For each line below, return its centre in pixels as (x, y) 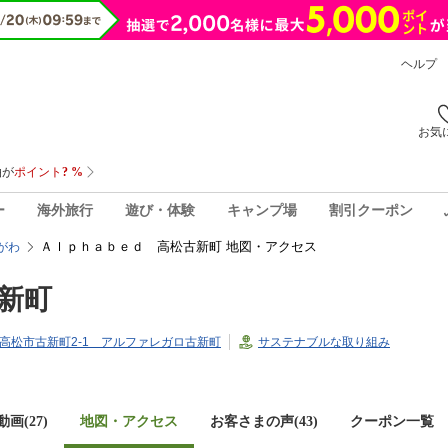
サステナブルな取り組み (324, 342)
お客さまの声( (254, 421)
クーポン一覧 (392, 421)
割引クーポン (370, 210)
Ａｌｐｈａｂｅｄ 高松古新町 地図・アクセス (178, 246)
